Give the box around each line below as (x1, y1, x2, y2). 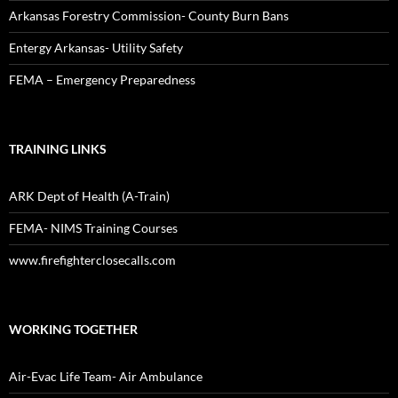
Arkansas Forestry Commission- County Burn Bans (9, 8, 289, 24)
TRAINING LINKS (9, 141, 107, 157)
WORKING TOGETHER (9, 322, 138, 338)
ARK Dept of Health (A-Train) (9, 188, 170, 204)
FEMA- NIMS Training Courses (9, 220, 178, 236)
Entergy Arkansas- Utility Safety (9, 40, 183, 56)
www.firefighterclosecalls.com (9, 252, 176, 268)
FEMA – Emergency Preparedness (9, 72, 195, 88)
